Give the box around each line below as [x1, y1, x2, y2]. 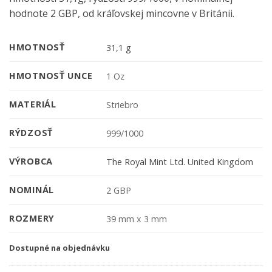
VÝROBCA [9, 155, 53, 168]
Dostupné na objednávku [9, 242, 110, 254]
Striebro [106, 98, 139, 110]
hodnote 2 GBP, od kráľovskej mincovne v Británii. [9, 6, 234, 20]
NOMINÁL [9, 184, 55, 196]
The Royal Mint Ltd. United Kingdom [106, 155, 254, 168]
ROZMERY [9, 212, 55, 225]
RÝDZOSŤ [9, 127, 53, 139]
